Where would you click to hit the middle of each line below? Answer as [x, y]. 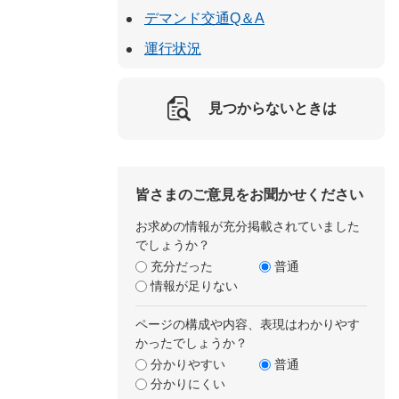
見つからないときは [272, 108]
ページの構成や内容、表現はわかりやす [248, 324]
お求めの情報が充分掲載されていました [248, 226]
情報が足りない [194, 286]
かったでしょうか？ [191, 343]
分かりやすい [188, 364]
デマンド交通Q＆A [204, 18]
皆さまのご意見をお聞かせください [249, 195]
